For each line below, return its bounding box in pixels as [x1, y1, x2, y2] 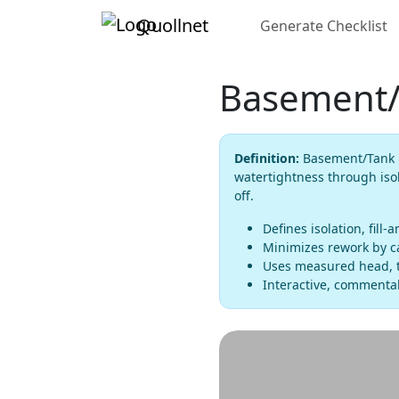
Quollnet [137, 13, 208, 37]
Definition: [234, 150, 299, 167]
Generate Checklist [260, 16, 387, 36]
